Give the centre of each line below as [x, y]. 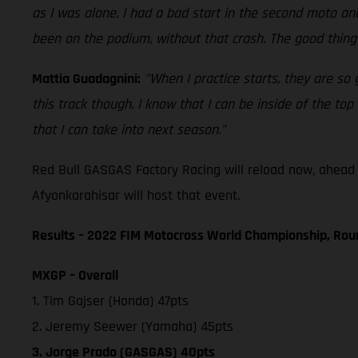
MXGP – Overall [75, 275]
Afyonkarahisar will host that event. [136, 195]
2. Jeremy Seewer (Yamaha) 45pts [133, 326]
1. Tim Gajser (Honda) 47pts [110, 300]
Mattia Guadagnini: [86, 78]
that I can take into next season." [129, 129]
